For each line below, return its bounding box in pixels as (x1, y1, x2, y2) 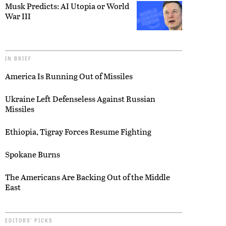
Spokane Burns (5, 148, 60, 160)
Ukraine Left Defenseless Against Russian (5, 93, 155, 105)
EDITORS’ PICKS (5, 216, 52, 224)
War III (5, 10, 31, 22)
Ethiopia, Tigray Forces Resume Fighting (5, 126, 151, 138)
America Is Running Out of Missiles (5, 70, 133, 82)
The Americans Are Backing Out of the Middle (5, 171, 170, 183)
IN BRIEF (5, 54, 32, 63)
